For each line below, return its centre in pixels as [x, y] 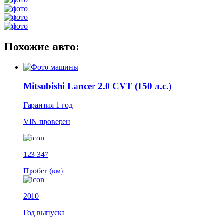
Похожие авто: [42, 47]
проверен [55, 121]
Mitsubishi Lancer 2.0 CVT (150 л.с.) [97, 86]
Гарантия [39, 105]
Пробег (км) [43, 170]
